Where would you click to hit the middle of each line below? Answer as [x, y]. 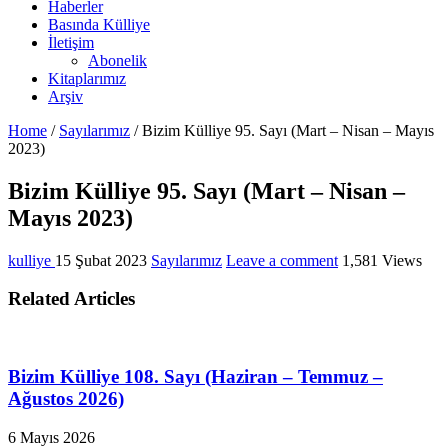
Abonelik [117, 60]
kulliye [31, 260]
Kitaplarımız [87, 78]
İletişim [71, 42]
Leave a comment [282, 260]
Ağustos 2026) [66, 398]
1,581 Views [382, 260]
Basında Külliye [99, 24]
